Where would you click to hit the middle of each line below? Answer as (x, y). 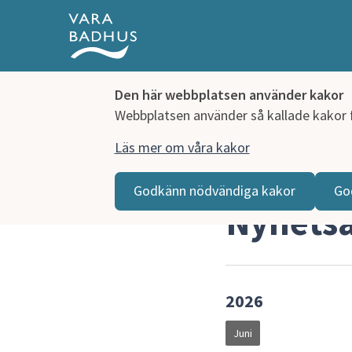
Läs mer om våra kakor (182, 147)
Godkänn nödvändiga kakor (215, 191)
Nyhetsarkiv (183, 178)
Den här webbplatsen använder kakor (229, 95)
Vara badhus (102, 178)
